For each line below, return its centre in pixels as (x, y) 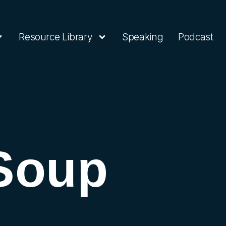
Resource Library (56, 37)
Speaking (143, 37)
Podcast (196, 37)
